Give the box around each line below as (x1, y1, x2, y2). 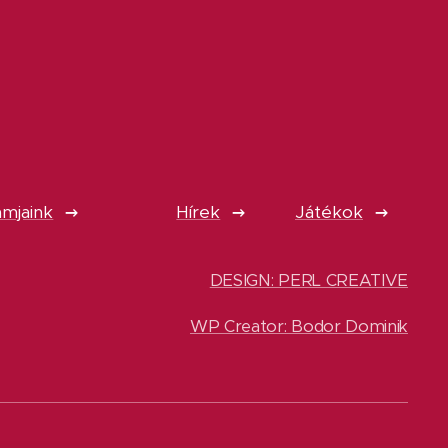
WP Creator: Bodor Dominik (189, 316, 408, 338)
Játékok (295, 201, 363, 224)
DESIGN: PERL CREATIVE (209, 270, 408, 292)
